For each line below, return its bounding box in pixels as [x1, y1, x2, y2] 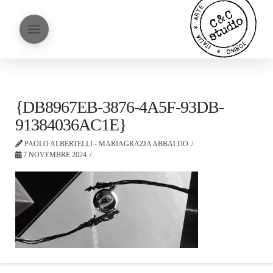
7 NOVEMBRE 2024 [21, 151, 87, 159]
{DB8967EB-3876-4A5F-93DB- [15, 97, 224, 116]
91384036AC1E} [15, 115, 127, 134]
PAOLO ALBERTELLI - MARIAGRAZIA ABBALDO [23, 140, 188, 148]
